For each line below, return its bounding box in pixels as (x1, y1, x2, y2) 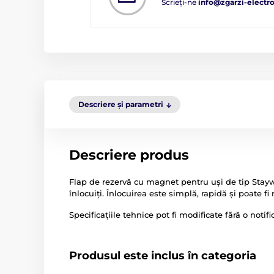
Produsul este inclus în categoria (69, 249, 256, 262)
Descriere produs (69, 147, 189, 163)
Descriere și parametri (78, 100, 163, 109)
